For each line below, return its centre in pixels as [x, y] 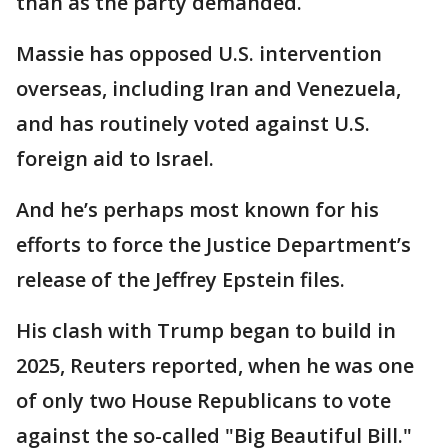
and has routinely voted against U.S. [193, 123]
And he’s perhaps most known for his [197, 209]
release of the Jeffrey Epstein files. [183, 279]
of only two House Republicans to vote [203, 400]
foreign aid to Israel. [117, 158]
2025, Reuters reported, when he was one [215, 365]
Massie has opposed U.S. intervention [199, 53]
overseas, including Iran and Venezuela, [208, 88]
